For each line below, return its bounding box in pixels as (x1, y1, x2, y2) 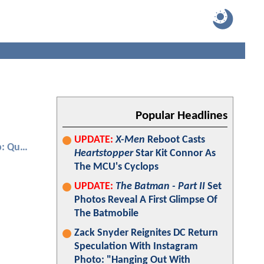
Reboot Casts (145, 134, 205, 146)
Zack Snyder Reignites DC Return (74, 227, 218, 239)
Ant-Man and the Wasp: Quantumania (20, 142, 28, 153)
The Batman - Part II (115, 181, 205, 192)
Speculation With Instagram (74, 241, 198, 252)
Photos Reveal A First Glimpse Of (74, 194, 217, 206)
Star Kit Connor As (133, 148, 216, 159)
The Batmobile (74, 208, 138, 219)
